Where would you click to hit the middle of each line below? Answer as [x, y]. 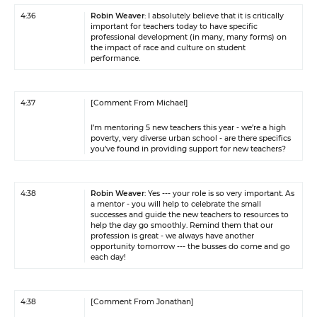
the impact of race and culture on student [168, 48]
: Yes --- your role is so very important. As [219, 194]
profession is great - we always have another [172, 236]
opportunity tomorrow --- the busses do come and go [190, 247]
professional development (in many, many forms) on [189, 37]
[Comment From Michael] [139, 103]
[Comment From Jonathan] [142, 302]
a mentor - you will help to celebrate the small [176, 204]
